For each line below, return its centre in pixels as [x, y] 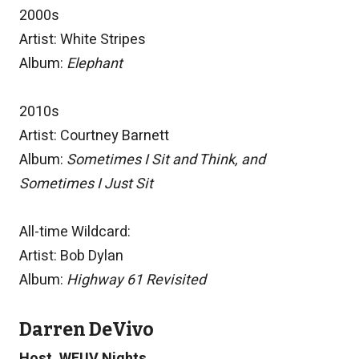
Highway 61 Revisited [136, 280]
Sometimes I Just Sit [86, 184]
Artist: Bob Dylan [71, 256]
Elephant [95, 64]
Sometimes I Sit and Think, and [166, 160]
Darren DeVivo [87, 330]
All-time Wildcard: [75, 232]
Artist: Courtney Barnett [94, 136]
